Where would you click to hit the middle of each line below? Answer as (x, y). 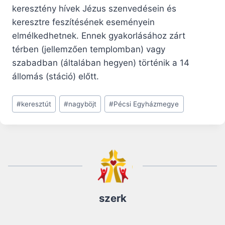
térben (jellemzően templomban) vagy (89, 49)
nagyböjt (83, 104)
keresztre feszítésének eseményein (83, 22)
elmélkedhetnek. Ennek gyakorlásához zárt (99, 36)
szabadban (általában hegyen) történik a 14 (101, 63)
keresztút (36, 104)
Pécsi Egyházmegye (146, 104)
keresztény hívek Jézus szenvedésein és (94, 9)
